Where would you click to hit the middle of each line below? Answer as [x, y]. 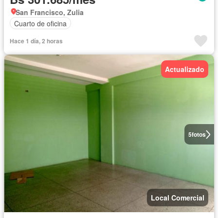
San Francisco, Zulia [50, 12]
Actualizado [185, 69]
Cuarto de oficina [40, 23]
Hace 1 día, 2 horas [36, 41]
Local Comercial [178, 198]
